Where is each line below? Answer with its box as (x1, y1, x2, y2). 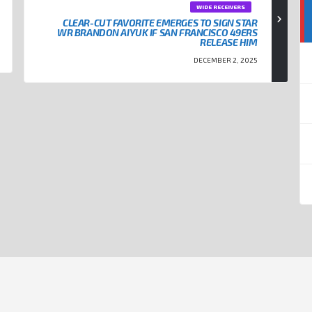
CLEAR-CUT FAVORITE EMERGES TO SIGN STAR (63, 17, 258, 29)
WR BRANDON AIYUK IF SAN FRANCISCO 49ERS (57, 26, 258, 39)
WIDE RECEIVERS (196, 3, 245, 11)
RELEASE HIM (200, 36, 258, 49)
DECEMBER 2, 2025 (193, 56, 258, 65)
